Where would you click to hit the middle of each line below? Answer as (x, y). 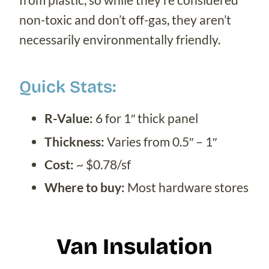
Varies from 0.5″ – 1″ (161, 141)
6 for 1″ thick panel (147, 118)
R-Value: (70, 118)
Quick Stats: (68, 87)
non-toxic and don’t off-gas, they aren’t (125, 20)
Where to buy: (85, 187)
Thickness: (74, 141)
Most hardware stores (187, 187)
